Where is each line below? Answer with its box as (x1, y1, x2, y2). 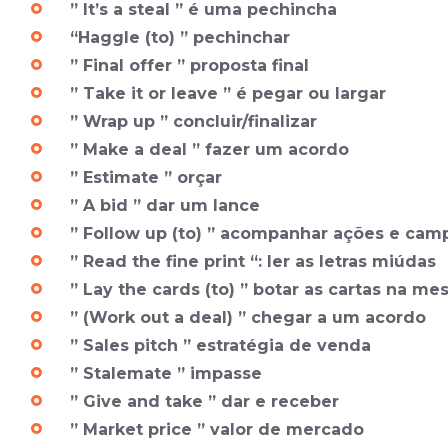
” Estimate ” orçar (70, 168, 222, 187)
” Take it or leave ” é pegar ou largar (70, 84, 386, 103)
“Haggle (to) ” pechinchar (70, 28, 290, 47)
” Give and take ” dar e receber (70, 392, 339, 411)
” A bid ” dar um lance (70, 196, 260, 215)
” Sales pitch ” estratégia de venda (70, 336, 371, 355)
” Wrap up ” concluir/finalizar (70, 112, 317, 131)
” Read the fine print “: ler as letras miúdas (70, 252, 436, 271)
